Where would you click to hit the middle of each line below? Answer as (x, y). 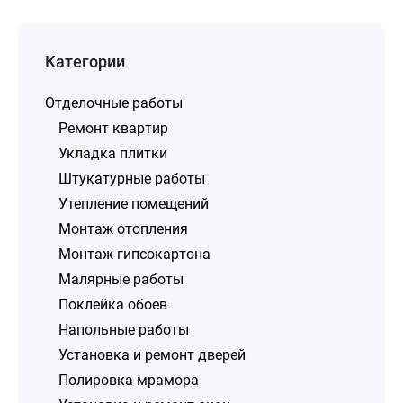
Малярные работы (121, 279)
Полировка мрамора (129, 380)
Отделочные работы (114, 103)
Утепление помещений (134, 204)
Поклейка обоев (113, 304)
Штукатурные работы (132, 179)
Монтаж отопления (123, 229)
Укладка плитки (113, 153)
